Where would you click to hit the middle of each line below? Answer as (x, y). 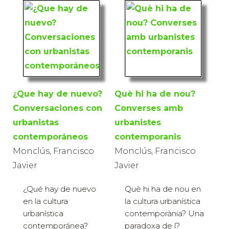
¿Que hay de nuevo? (58, 94)
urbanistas (36, 123)
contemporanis (148, 137)
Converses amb (149, 108)
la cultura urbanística (163, 201)
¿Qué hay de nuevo (60, 189)
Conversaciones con (58, 108)
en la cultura (45, 201)
